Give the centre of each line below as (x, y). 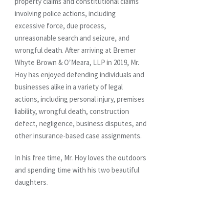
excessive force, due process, (60, 25)
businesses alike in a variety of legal (69, 87)
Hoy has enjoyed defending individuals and (79, 74)
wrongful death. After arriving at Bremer (75, 50)
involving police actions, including (65, 13)
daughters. (31, 182)
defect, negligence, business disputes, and (81, 123)
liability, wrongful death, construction (72, 111)
